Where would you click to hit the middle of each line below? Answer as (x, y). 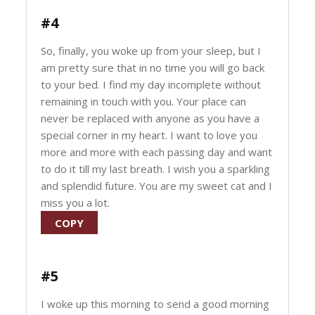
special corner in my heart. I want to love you (149, 135)
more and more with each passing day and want (157, 152)
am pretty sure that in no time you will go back (153, 67)
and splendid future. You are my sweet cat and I (157, 186)
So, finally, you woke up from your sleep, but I (151, 51)
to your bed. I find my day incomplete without (151, 84)
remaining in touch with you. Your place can (144, 101)
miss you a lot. (76, 202)
